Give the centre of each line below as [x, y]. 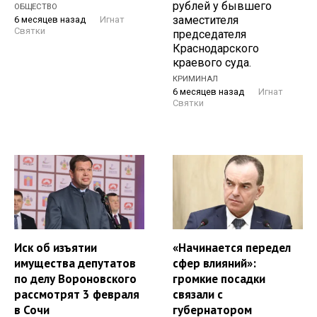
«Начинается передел [232, 247]
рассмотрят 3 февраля [77, 294]
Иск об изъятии [56, 247]
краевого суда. [212, 63]
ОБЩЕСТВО [36, 7]
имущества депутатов [75, 263]
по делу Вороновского [75, 278]
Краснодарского [216, 49]
